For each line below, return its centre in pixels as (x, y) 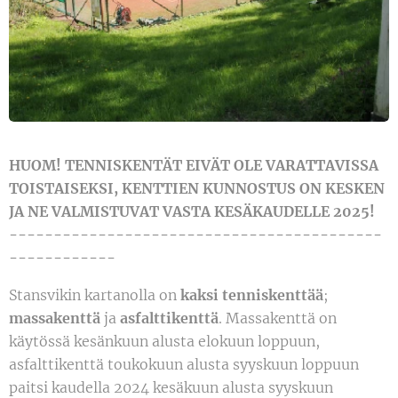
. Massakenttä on (278, 318)
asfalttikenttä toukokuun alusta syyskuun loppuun (184, 365)
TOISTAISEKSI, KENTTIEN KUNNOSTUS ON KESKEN (197, 189)
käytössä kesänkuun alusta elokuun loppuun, (164, 342)
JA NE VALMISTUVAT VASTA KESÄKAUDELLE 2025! (192, 212)
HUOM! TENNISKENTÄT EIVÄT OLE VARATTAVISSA (194, 166)
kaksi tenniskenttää (252, 295)
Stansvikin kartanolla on (95, 295)
